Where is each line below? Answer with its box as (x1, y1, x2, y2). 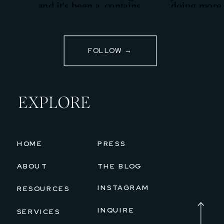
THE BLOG (97, 161, 141, 171)
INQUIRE (97, 205, 135, 215)
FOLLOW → (87, 45, 133, 55)
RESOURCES (16, 183, 70, 193)
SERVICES (16, 206, 60, 216)
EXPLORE (18, 95, 90, 111)
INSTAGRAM (97, 183, 149, 192)
